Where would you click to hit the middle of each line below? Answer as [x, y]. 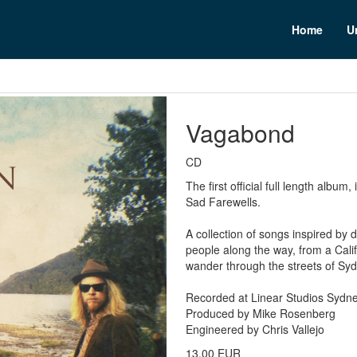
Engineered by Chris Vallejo [255, 329]
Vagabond [240, 133]
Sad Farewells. [223, 202]
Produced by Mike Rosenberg [261, 313]
